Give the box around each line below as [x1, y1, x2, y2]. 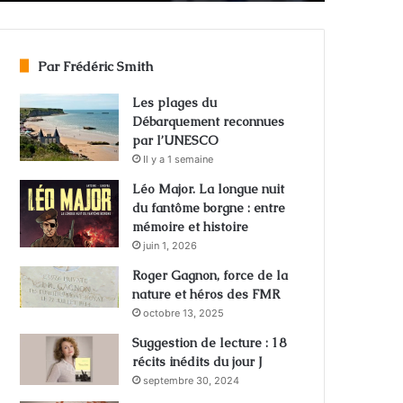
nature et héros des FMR [132, 285, 281, 302]
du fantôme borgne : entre [132, 199, 286, 216]
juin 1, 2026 [143, 238, 198, 252]
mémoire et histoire [132, 218, 249, 235]
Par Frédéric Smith [38, 57, 154, 75]
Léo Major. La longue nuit [132, 180, 285, 197]
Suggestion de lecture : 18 [132, 334, 287, 351]
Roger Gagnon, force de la [132, 266, 289, 283]
